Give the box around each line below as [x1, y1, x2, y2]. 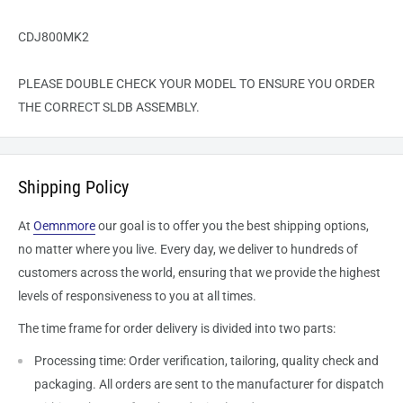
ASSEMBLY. [136, 100, 200, 115]
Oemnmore [33, 219, 95, 233]
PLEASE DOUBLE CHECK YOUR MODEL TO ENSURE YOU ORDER [18, 76, 375, 92]
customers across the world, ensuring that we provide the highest [18, 265, 381, 280]
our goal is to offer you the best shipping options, [95, 219, 369, 233]
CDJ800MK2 [18, 30, 89, 45]
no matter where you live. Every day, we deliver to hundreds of [18, 242, 358, 256]
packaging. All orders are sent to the [34, 376, 237, 391]
